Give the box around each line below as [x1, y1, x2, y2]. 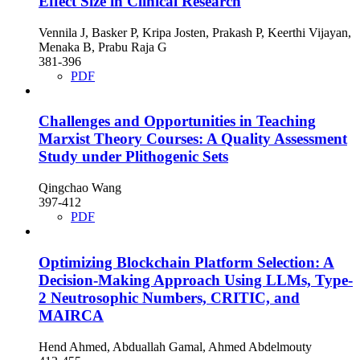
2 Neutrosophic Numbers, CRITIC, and [39, 288, 300, 306]
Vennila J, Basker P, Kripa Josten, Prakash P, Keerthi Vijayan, [39, 25, 351, 39]
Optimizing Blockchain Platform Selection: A [39, 253, 334, 271]
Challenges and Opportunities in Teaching [39, 112, 316, 130]
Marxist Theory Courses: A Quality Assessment [39, 130, 347, 148]
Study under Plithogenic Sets [39, 148, 228, 166]
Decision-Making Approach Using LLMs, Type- [39, 271, 353, 288]
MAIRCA [39, 306, 104, 324]
